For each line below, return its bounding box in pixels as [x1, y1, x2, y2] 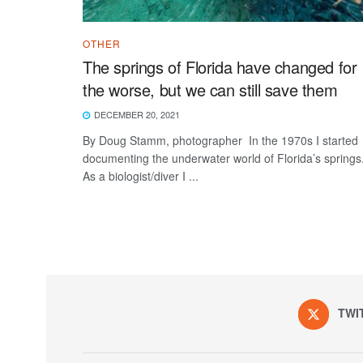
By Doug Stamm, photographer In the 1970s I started [83, 131, 358, 148]
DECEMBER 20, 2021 [92, 107, 180, 121]
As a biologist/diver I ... [83, 167, 199, 184]
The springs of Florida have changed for [83, 54, 357, 79]
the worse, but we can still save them [83, 77, 338, 101]
